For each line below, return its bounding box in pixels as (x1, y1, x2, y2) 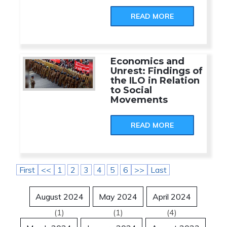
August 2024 (35, 192, 84, 202)
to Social (110, 85, 153, 96)
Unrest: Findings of (110, 65, 203, 77)
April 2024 (152, 192, 191, 202)
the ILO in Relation (110, 75, 200, 86)
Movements (110, 94, 168, 105)
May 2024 (98, 192, 137, 202)
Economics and (110, 56, 185, 67)
